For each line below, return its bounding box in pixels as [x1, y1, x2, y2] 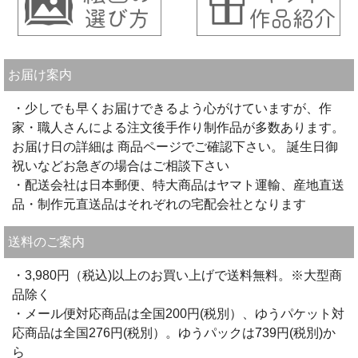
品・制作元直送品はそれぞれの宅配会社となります [12, 197, 306, 211]
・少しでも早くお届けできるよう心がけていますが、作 [12, 101, 332, 115]
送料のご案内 [8, 234, 85, 249]
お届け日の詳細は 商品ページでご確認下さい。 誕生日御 [12, 139, 338, 153]
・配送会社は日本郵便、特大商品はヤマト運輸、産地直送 [12, 177, 344, 192]
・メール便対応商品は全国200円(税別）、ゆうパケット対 [12, 306, 344, 320]
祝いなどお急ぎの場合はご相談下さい [12, 158, 229, 173]
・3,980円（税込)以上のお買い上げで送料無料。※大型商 [12, 268, 342, 282]
